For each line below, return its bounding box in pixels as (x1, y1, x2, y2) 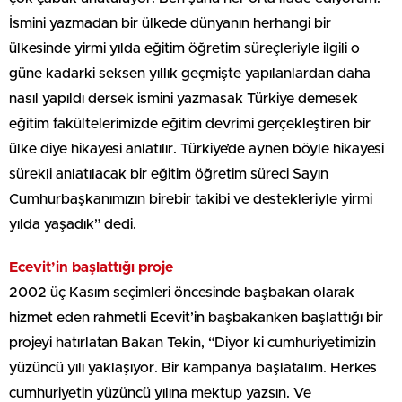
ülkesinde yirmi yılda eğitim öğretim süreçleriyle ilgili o (9, 41, 360, 57)
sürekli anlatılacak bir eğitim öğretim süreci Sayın (9, 167, 328, 182)
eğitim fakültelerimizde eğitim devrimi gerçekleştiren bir (9, 117, 371, 132)
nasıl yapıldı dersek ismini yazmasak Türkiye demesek (9, 92, 358, 107)
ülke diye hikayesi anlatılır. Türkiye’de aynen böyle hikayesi (9, 142, 384, 157)
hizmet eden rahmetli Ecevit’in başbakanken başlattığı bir (9, 310, 383, 326)
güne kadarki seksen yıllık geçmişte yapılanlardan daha (9, 66, 371, 82)
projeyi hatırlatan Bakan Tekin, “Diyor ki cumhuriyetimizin (9, 336, 376, 351)
